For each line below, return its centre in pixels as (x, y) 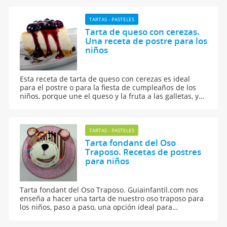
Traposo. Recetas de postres (143, 152)
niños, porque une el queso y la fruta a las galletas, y (109, 96)
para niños (107, 161)
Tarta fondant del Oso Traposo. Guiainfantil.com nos (109, 190)
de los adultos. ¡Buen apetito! (70, 11)
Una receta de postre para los (146, 41)
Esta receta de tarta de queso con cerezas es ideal (105, 79)
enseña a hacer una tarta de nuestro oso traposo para (112, 199)
